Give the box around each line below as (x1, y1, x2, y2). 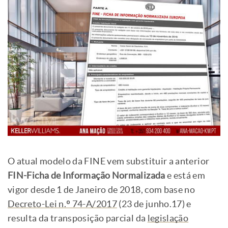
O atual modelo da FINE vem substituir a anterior (8, 156, 210, 167)
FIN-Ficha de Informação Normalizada (8, 170, 165, 181)
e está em (165, 170, 206, 181)
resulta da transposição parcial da (8, 213, 148, 224)
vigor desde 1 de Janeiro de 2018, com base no (8, 185, 195, 195)
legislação (147, 213, 189, 224)
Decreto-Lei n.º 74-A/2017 (8, 199, 117, 210)
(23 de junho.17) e (117, 199, 191, 210)
